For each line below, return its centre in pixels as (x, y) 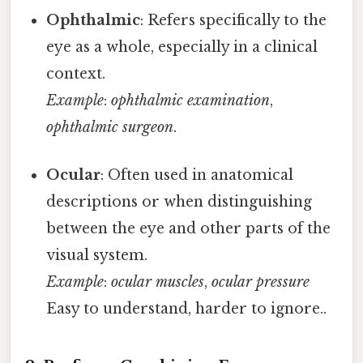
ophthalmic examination (191, 100)
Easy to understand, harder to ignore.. (187, 308)
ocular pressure (261, 282)
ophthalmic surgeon (110, 127)
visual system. (97, 255)
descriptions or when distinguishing (179, 201)
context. (76, 73)
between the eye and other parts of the (189, 228)
